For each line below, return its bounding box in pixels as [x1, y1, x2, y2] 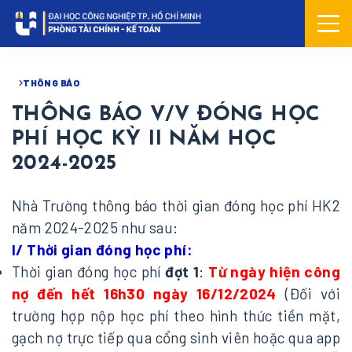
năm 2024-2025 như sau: [12, 218, 178, 237]
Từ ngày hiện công [208, 262, 341, 281]
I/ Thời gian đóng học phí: [12, 240, 192, 259]
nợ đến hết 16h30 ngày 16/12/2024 [12, 284, 277, 303]
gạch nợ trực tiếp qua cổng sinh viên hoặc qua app [12, 328, 340, 347]
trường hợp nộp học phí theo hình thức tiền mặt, [12, 306, 340, 325]
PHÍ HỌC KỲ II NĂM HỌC [12, 129, 277, 151]
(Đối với [284, 284, 340, 303]
